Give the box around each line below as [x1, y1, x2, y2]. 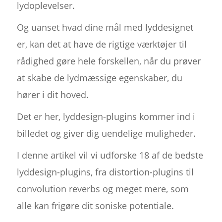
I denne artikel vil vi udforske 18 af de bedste [16, 149, 203, 162]
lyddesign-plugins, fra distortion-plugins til [16, 166, 194, 178]
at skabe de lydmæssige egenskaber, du [16, 72, 182, 84]
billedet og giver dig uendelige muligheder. [16, 127, 196, 140]
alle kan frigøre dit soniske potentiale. [16, 200, 174, 212]
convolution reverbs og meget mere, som [16, 183, 189, 195]
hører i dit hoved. [16, 89, 89, 101]
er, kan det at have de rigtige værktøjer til [16, 38, 187, 51]
